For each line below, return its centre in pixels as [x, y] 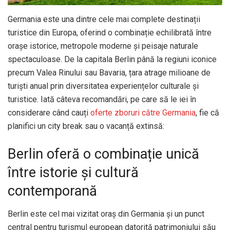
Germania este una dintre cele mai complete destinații [104, 20]
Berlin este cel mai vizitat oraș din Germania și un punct [106, 214]
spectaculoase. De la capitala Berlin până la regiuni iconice [112, 60]
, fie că [207, 113]
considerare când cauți [49, 113]
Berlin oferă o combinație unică [103, 154]
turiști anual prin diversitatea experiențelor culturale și [103, 86]
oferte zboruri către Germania [143, 113]
